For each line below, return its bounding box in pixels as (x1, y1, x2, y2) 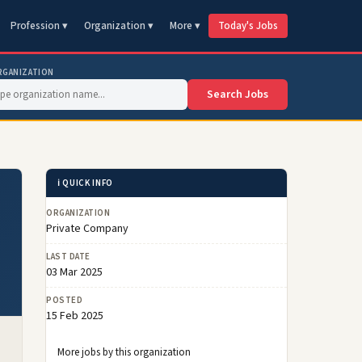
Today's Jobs (218, 19, 278, 33)
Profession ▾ (11, 19, 68, 33)
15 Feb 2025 (46, 308, 103, 324)
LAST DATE (46, 250, 90, 263)
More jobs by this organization (57, 345, 191, 360)
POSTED (46, 294, 83, 306)
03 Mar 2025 (46, 264, 103, 280)
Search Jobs (207, 86, 268, 103)
